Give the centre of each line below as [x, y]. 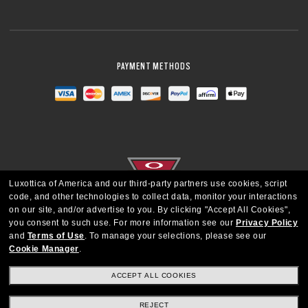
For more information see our [175, 223]
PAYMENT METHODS [154, 66]
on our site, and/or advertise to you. [82, 210]
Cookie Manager [44, 249]
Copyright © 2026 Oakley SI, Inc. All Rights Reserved [154, 283]
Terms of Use [56, 236]
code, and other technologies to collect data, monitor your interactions [153, 197]
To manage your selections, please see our [178, 236]
